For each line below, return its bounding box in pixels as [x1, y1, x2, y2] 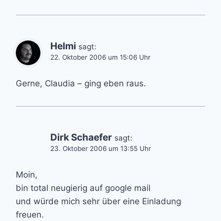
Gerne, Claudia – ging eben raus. [16, 78, 146, 89]
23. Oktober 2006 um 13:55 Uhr [50, 145, 151, 153]
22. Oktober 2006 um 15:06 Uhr [50, 53, 150, 62]
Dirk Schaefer [50, 132, 112, 144]
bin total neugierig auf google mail [16, 183, 150, 193]
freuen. [16, 210, 44, 220]
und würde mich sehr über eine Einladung [16, 196, 181, 207]
